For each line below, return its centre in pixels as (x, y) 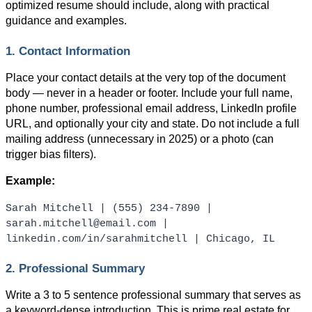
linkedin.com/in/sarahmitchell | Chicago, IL (140, 239)
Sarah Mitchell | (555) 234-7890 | (109, 208)
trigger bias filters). (51, 154)
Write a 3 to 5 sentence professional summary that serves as (153, 295)
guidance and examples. (66, 21)
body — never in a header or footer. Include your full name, (149, 93)
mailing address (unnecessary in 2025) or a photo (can (140, 139)
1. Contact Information (68, 50)
